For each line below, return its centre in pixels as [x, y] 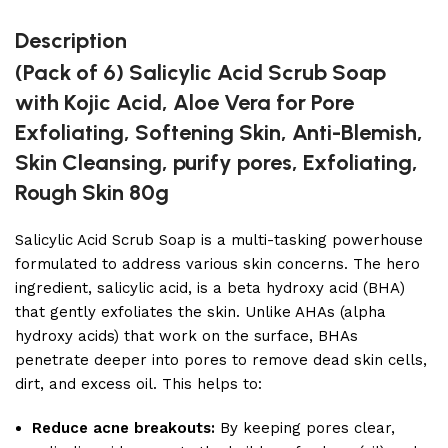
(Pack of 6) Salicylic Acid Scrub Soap [200, 72]
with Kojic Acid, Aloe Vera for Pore [184, 102]
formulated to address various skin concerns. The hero [217, 264]
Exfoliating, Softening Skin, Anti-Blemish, [219, 132]
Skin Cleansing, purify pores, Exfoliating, [216, 162]
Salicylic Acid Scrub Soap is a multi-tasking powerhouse [219, 240]
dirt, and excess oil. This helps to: [138, 384]
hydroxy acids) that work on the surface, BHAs [186, 336]
